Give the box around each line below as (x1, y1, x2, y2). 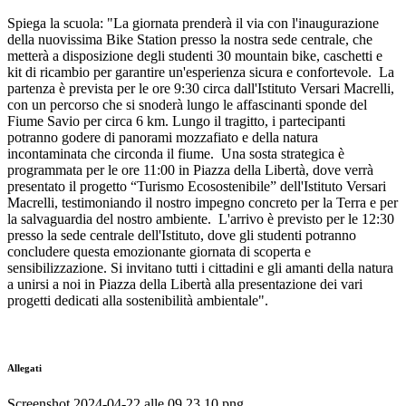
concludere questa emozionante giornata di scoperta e (7, 244, 311, 260)
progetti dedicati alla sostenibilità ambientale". (7, 293, 268, 309)
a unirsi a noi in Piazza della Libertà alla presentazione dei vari (7, 276, 362, 293)
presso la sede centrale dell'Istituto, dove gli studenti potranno (7, 227, 356, 244)
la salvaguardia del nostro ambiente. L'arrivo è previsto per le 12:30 (7, 211, 394, 227)
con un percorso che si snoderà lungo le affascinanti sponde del (7, 97, 367, 113)
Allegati (7, 362, 42, 374)
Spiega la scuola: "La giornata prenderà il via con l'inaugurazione (7, 15, 379, 32)
